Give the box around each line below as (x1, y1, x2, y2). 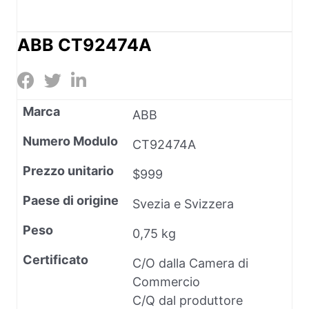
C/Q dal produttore (132, 292, 243, 308)
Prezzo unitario (23, 163, 114, 178)
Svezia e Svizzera (132, 196, 234, 211)
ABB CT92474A (17, 34, 152, 55)
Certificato (23, 252, 88, 267)
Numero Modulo (23, 133, 118, 148)
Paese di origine (23, 192, 119, 208)
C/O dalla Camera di (132, 255, 248, 270)
